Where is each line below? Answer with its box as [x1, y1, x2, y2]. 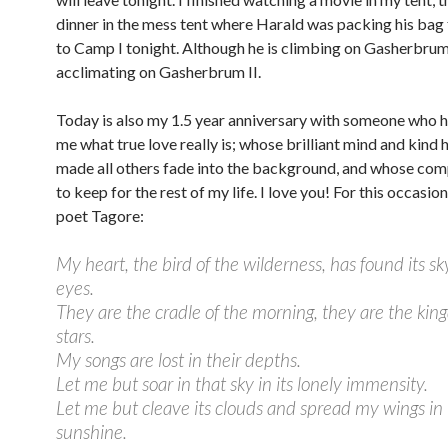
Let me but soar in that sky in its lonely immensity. [56, 371, 428, 395]
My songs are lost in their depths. [56, 347, 301, 371]
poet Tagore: [56, 205, 144, 225]
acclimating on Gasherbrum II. [56, 61, 261, 81]
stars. [56, 323, 95, 347]
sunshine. [56, 419, 127, 443]
